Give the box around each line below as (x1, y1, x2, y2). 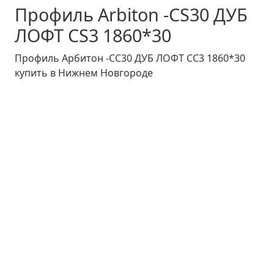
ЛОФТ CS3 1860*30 (15, 23, 171, 47)
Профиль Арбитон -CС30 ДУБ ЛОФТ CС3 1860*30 (15, 51, 245, 65)
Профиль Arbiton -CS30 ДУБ (15, 2, 248, 26)
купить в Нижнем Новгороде (15, 65, 153, 80)
